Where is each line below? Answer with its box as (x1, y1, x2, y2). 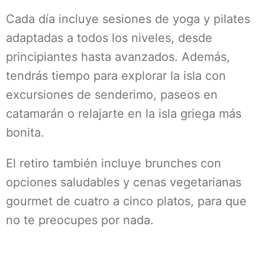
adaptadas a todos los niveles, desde (6, 31, 212, 45)
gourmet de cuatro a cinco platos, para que (6, 194, 247, 208)
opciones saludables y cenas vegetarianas (6, 175, 241, 189)
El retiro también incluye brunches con (6, 156, 221, 170)
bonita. (6, 125, 44, 140)
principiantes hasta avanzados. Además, (6, 50, 230, 64)
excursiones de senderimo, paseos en (6, 88, 218, 102)
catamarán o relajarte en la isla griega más (6, 106, 241, 121)
